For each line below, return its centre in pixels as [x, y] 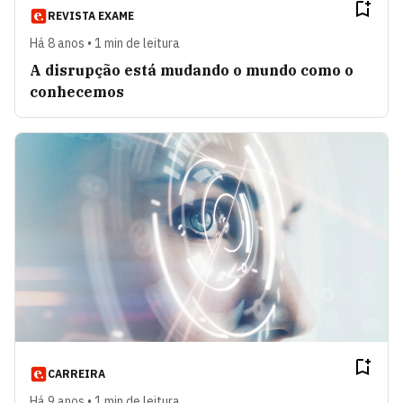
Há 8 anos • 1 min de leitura [105, 43]
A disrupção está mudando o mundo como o [192, 70]
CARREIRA [76, 374]
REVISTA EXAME [91, 15]
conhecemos [77, 91]
